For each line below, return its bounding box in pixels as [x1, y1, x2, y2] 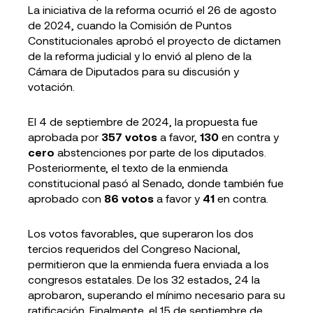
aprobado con [28, 191, 104, 205]
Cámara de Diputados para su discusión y [28, 64, 239, 78]
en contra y [219, 130, 279, 143]
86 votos [104, 191, 154, 205]
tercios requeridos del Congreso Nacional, [28, 242, 240, 255]
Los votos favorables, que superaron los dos [28, 226, 254, 240]
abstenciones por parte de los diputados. [54, 145, 266, 159]
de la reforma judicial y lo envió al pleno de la [28, 49, 252, 62]
